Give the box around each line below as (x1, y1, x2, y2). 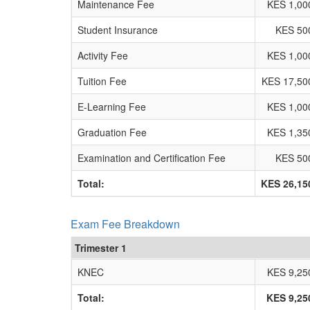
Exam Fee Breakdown (71, 216, 180, 232)
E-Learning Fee (77, 100, 146, 113)
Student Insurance (77, 23, 158, 37)
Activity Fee (77, 48, 128, 62)
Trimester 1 (75, 241, 127, 255)
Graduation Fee (77, 125, 147, 139)
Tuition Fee (77, 74, 127, 88)
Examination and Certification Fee (77, 151, 226, 165)
